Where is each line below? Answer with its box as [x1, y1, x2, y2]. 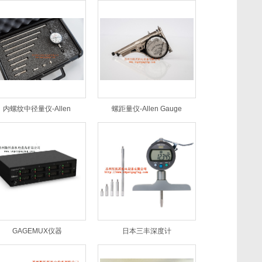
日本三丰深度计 [122, 227, 171, 235]
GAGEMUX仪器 [12, 227, 62, 235]
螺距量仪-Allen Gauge [112, 105, 182, 113]
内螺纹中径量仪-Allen [3, 105, 71, 113]
